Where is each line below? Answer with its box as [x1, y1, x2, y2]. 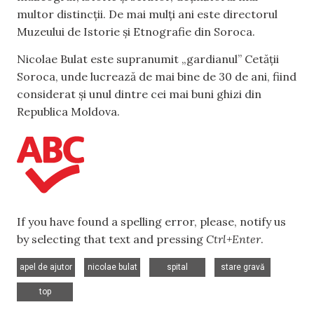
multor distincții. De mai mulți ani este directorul [17, 7, 278, 21]
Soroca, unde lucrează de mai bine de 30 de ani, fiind [17, 69, 296, 84]
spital [167, 262, 188, 273]
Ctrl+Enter [206, 232, 261, 247]
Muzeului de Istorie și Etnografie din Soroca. [17, 25, 255, 39]
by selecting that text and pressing [17, 232, 206, 247]
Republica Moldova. [17, 104, 120, 119]
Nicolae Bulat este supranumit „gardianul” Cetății [17, 52, 279, 67]
